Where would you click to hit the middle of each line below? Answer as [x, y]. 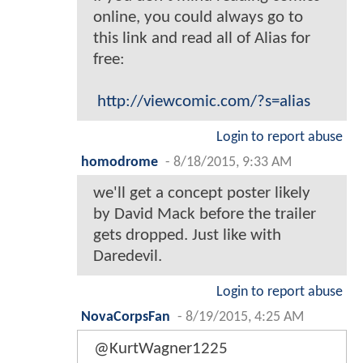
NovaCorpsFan [126, 317]
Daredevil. [128, 256]
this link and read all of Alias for [202, 38]
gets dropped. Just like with [187, 235]
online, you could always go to [198, 17]
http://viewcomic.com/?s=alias [204, 101]
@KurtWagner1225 [161, 348]
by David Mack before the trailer [205, 214]
